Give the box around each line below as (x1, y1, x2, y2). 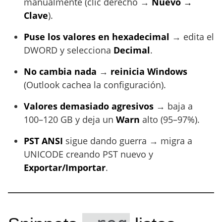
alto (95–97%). (140, 113, 200, 125)
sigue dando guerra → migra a (63, 135, 192, 147)
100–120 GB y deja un (24, 113, 116, 125)
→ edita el (169, 31, 214, 43)
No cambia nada (24, 65, 97, 77)
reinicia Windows (111, 65, 187, 77)
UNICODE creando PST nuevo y (24, 148, 153, 160)
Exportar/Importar (24, 162, 106, 173)
